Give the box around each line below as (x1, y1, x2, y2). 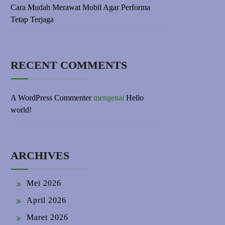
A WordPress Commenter (11, 93, 91, 102)
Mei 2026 (27, 179, 61, 187)
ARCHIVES (11, 149, 69, 162)
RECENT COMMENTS (11, 59, 127, 71)
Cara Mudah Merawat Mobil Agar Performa (11, 3, 150, 12)
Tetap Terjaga (11, 15, 54, 24)
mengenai (91, 93, 126, 102)
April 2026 (27, 196, 66, 204)
